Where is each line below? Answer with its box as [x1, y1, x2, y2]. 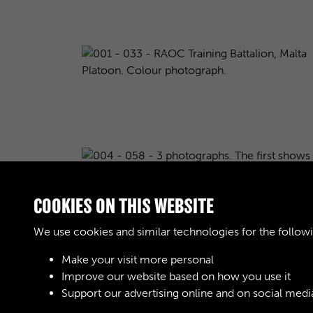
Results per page [82, 272, 164, 286]
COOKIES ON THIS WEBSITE [34, 195, 214, 217]
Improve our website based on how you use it [61, 270, 291, 283]
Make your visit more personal [61, 253, 214, 266]
